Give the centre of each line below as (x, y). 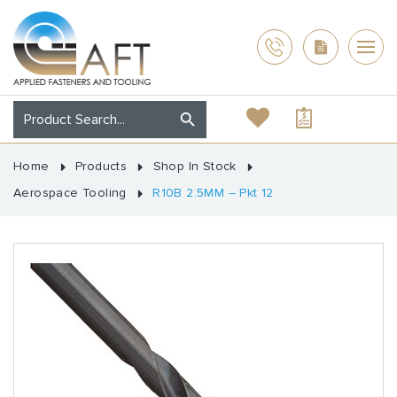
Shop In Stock (195, 166)
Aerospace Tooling (70, 192)
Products (101, 166)
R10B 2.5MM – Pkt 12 (213, 192)
